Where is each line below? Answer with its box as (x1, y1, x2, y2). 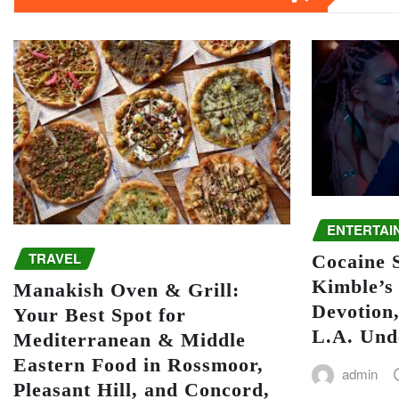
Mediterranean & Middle (13, 329, 246, 352)
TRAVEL (28, 248, 81, 268)
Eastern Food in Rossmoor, (13, 354, 264, 377)
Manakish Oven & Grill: (13, 279, 240, 302)
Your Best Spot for (13, 304, 186, 327)
